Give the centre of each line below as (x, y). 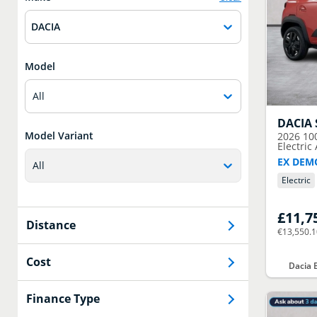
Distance (51, 225)
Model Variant (59, 136)
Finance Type (63, 299)
